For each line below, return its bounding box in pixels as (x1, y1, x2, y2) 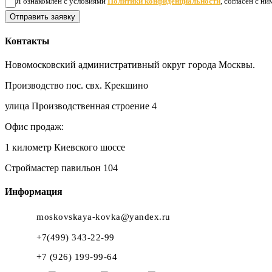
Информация (5, 186, 63, 197)
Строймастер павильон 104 (5, 163, 118, 174)
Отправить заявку (10, 12, 75, 21)
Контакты (5, 35, 50, 46)
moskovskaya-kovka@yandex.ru (36, 211, 171, 222)
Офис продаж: (5, 121, 64, 132)
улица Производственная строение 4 (5, 101, 157, 112)
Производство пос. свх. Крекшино (5, 80, 148, 91)
